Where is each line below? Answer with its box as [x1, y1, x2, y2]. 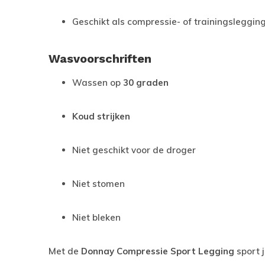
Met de [49, 245, 81, 257]
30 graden [123, 77, 169, 88]
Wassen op [72, 77, 123, 88]
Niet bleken [72, 212, 121, 223]
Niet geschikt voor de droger [72, 144, 196, 156]
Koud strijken [72, 111, 130, 122]
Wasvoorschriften [49, 51, 151, 66]
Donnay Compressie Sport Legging [81, 245, 234, 257]
